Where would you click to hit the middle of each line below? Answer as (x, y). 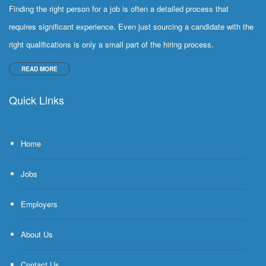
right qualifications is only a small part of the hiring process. (111, 44)
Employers (39, 204)
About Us (37, 234)
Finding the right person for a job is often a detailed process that (119, 9)
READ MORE (39, 69)
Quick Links (37, 100)
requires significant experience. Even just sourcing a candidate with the (131, 26)
